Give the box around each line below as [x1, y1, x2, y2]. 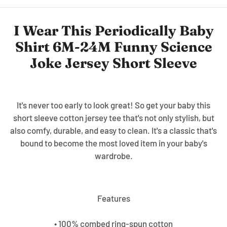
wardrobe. [94, 150, 133, 161]
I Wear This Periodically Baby [13, 22, 214, 39]
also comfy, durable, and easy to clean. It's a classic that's [10, 125, 217, 135]
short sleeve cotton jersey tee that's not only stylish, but [13, 112, 214, 123]
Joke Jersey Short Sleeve [30, 54, 197, 71]
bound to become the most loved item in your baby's [20, 137, 207, 148]
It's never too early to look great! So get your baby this [17, 99, 210, 110]
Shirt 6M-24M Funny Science [15, 38, 212, 55]
